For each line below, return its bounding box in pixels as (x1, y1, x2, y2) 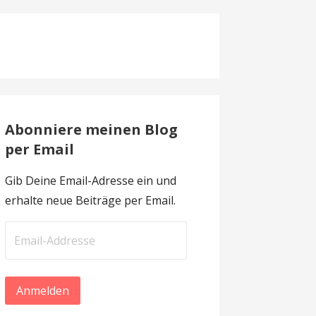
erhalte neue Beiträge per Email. (4, 193, 176, 209)
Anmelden (16, 283, 69, 299)
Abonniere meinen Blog (4, 120, 178, 140)
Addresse (4, 243, 56, 259)
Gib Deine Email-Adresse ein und (4, 173, 176, 189)
